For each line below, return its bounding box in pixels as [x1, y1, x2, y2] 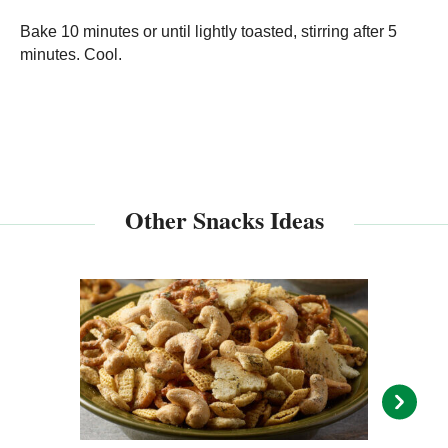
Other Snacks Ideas [124, 202, 324, 238]
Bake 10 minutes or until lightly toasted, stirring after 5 [20, 23, 397, 41]
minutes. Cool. [20, 46, 122, 64]
